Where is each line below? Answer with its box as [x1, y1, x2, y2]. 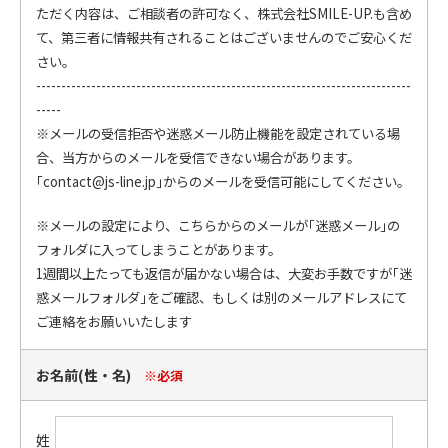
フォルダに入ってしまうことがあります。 [36, 240, 281, 259]
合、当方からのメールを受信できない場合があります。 [36, 148, 360, 167]
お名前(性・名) [36, 365, 134, 385]
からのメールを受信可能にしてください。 [163, 172, 410, 191]
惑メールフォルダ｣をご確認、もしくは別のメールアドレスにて [36, 288, 407, 307]
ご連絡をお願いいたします [36, 312, 192, 331]
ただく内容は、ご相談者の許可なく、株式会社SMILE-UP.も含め [36, 4, 412, 23]
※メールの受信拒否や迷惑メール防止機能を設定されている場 [36, 124, 400, 143]
